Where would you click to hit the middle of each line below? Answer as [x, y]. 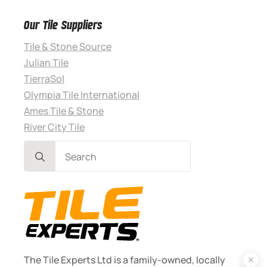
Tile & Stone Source [68, 46]
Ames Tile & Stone [64, 111]
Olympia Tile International [82, 94]
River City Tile [54, 127]
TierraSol [44, 78]
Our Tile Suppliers [63, 25]
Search [40, 147]
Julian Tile [46, 62]
